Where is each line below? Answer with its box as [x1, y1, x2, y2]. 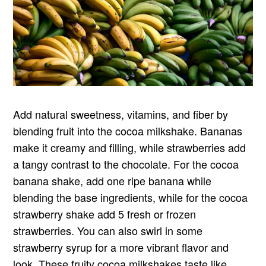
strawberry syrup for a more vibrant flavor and [13, 239, 229, 255]
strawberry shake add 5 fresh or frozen [13, 205, 197, 221]
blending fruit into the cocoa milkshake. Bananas [13, 122, 243, 138]
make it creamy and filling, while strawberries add [13, 139, 246, 155]
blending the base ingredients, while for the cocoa [13, 189, 248, 205]
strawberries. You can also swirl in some [13, 222, 203, 238]
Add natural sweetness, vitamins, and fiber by [13, 106, 229, 122]
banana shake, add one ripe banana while [13, 172, 212, 188]
